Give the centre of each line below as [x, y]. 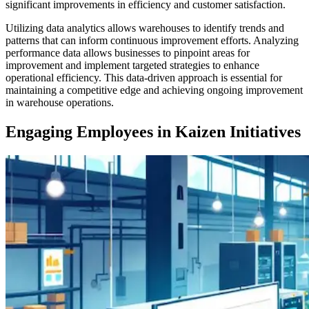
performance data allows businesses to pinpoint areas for [128, 53]
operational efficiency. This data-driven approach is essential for [144, 78]
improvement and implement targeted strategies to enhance [132, 66]
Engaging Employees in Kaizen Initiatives [153, 132]
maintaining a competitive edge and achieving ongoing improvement [154, 90]
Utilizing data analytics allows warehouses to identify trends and [145, 28]
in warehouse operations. [60, 103]
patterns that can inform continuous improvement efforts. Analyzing [152, 41]
